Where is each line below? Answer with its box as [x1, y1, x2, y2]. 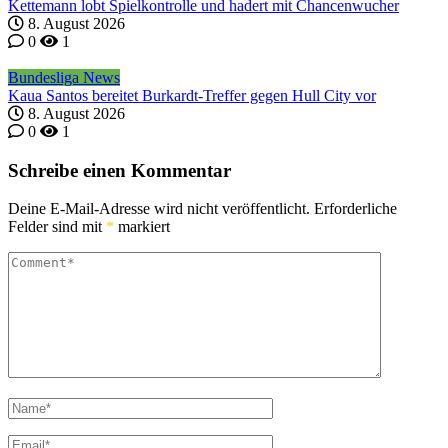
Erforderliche [314, 200, 397, 218]
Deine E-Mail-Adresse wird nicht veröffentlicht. [8, 200, 310, 218]
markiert [114, 218, 170, 236]
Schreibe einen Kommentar [8, 159, 231, 181]
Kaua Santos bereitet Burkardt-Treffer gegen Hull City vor [8, 86, 376, 104]
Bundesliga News [8, 68, 120, 86]
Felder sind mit [8, 218, 106, 236]
